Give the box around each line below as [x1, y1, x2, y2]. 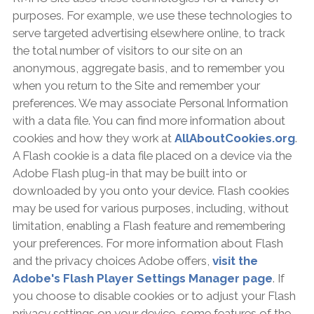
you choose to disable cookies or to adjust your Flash [12, 289, 296, 303]
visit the [212, 254, 258, 268]
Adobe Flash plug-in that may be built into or [12, 166, 247, 181]
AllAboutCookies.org [174, 131, 295, 146]
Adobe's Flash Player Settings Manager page [12, 271, 273, 286]
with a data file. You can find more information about [12, 114, 285, 128]
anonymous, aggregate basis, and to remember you [12, 61, 285, 76]
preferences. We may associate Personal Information [12, 96, 288, 111]
